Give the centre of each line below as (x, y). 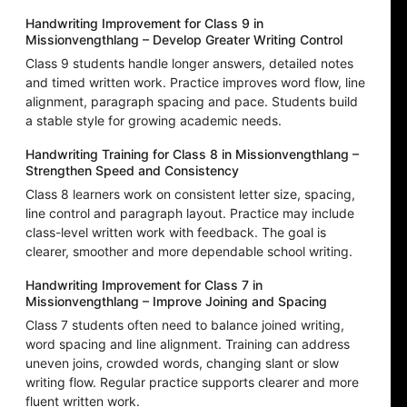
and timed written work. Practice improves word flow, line (195, 83)
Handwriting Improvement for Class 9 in (144, 24)
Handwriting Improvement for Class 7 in (144, 285)
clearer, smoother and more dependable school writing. (189, 252)
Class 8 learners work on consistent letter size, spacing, (190, 194)
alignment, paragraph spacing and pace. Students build (192, 102)
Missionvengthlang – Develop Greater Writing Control (184, 40)
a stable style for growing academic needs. (154, 121)
